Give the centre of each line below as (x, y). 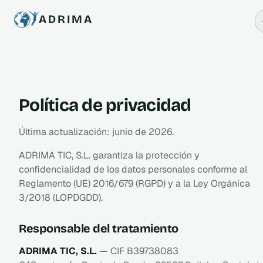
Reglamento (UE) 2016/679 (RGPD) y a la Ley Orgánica (134, 183)
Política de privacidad (105, 105)
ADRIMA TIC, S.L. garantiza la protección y (109, 155)
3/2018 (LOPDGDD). (61, 197)
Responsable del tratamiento (99, 228)
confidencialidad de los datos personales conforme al (133, 169)
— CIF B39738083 (138, 251)
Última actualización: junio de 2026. (96, 131)
